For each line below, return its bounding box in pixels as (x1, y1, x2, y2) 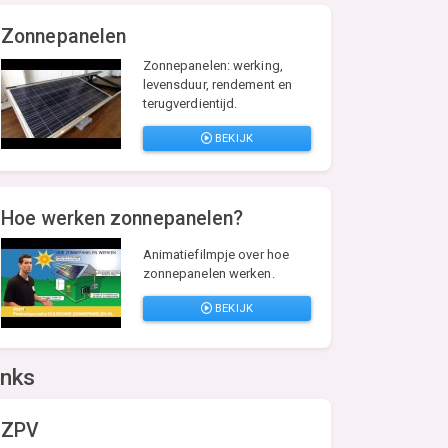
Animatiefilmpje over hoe (142, 247, 290, 263)
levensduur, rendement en (142, 77, 293, 93)
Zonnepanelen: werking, (142, 58, 283, 74)
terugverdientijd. (142, 96, 238, 112)
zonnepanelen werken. (142, 266, 275, 282)
